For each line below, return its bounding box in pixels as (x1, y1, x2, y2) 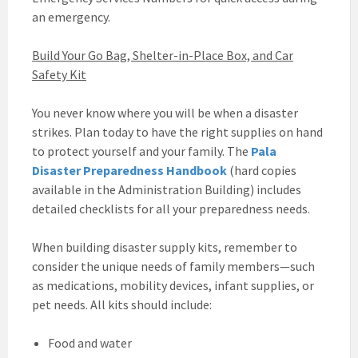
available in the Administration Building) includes (32, 181, 301, 198)
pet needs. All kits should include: (32, 296, 212, 313)
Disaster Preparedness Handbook (32, 162, 227, 179)
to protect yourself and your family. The (32, 143, 251, 160)
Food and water (48, 335, 132, 352)
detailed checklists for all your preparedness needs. (32, 201, 310, 217)
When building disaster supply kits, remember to (32, 239, 297, 256)
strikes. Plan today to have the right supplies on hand (32, 124, 323, 141)
